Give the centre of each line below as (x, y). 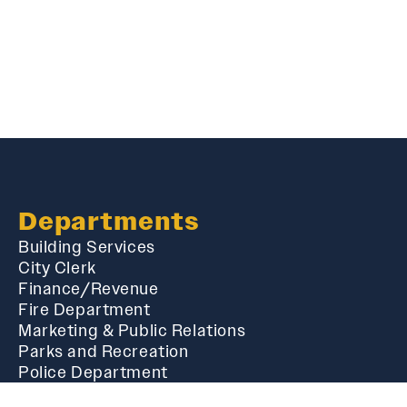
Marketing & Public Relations (132, 330)
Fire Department (84, 309)
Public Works (69, 392)
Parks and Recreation (104, 351)
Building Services (87, 246)
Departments (109, 221)
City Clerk (57, 267)
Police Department (93, 372)
